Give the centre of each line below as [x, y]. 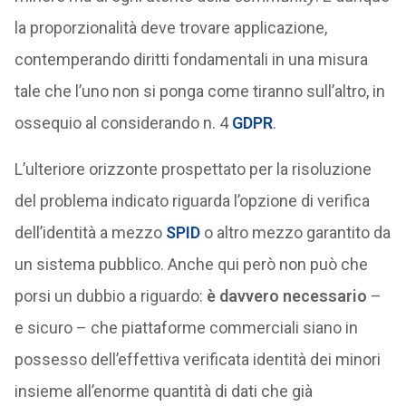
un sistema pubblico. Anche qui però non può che [191, 264]
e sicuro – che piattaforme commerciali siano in [186, 328]
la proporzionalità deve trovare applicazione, [170, 28]
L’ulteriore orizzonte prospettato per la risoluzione [193, 169]
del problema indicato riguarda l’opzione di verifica [192, 201]
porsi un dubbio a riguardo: [108, 296]
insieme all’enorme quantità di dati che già [163, 391]
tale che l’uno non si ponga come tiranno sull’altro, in [199, 91]
